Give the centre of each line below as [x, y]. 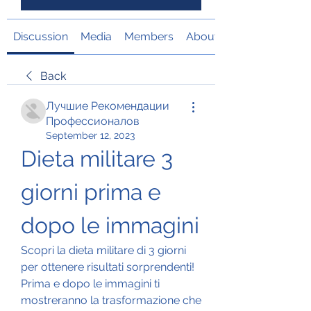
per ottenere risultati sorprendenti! [108, 267]
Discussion [41, 36]
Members [149, 36]
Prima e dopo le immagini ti [90, 283]
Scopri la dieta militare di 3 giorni [103, 250]
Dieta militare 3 [97, 158]
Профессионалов [93, 121]
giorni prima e [91, 192]
